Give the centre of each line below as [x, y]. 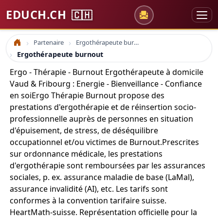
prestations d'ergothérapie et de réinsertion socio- [103, 107]
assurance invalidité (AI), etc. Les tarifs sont [89, 189]
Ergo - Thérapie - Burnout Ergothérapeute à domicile [107, 72]
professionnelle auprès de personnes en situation [101, 119]
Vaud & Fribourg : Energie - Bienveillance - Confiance [106, 84]
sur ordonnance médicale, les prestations [86, 154]
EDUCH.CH [38, 15]
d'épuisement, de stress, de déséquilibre [84, 130]
